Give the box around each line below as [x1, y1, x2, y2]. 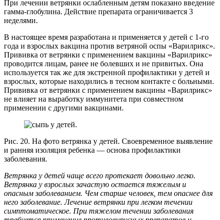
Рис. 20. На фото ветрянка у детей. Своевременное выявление [4, 137, 213, 146]
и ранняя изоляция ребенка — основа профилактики [4, 146, 181, 155]
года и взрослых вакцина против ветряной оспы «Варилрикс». [4, 42, 215, 51]
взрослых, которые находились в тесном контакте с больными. [4, 77, 214, 86]
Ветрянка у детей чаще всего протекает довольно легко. [4, 171, 195, 180]
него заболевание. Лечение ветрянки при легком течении [4, 198, 192, 207]
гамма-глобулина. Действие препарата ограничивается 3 [4, 7, 193, 16]
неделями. [4, 16, 38, 25]
